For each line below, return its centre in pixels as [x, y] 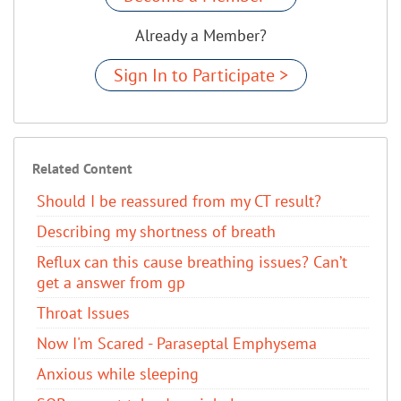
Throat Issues [83, 312]
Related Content [82, 168]
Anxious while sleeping [118, 373]
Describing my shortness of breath [156, 231]
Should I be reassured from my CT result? [179, 200]
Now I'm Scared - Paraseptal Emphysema [177, 343]
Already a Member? [200, 35]
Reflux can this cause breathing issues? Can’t [192, 261]
